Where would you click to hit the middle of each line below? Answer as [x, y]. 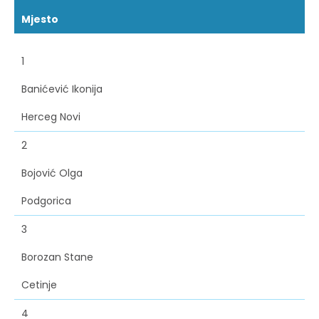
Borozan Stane [57, 257]
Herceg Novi [51, 117]
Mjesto [40, 20]
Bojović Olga [52, 173]
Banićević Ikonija [62, 89]
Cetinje [39, 285]
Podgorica [46, 201]
